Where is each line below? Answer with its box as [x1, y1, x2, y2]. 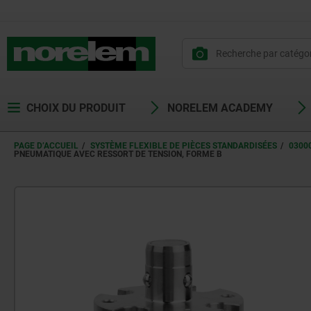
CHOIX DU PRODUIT [26, 101, 126, 115]
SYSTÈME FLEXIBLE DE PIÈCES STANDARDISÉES [90, 141, 277, 151]
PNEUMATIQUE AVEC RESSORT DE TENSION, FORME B [14, 149, 222, 159]
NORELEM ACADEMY [167, 101, 273, 115]
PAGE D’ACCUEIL [14, 141, 78, 151]
